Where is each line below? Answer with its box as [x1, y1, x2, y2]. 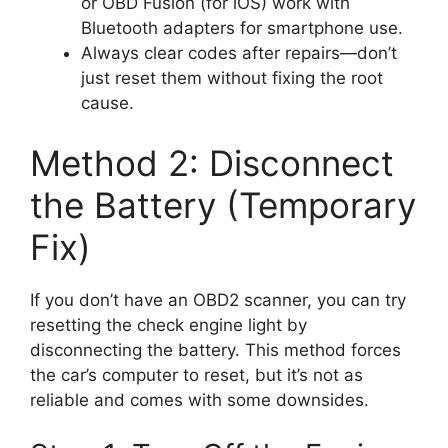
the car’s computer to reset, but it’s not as [30, 364, 363, 385]
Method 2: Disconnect [30, 141, 394, 184]
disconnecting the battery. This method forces [30, 339, 401, 360]
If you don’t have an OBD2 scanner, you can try [30, 289, 406, 310]
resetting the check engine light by [30, 314, 307, 335]
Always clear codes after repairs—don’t [81, 43, 397, 64]
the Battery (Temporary [30, 183, 416, 226]
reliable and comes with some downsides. [30, 389, 369, 410]
